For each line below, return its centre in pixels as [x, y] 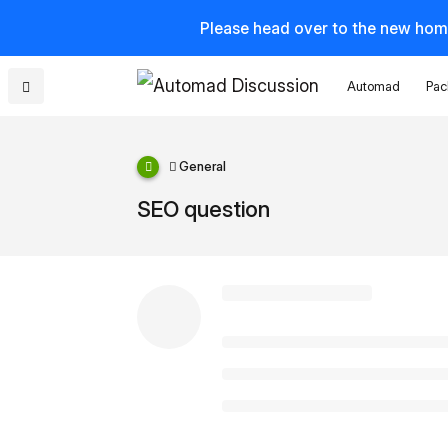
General [203, 167]
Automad [373, 86]
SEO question [203, 208]
